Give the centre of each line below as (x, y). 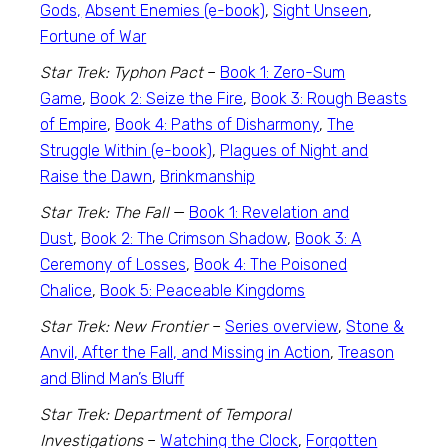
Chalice (66, 290)
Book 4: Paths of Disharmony (217, 124)
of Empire (74, 124)
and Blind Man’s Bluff (112, 378)
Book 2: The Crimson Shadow (184, 238)
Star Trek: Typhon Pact (122, 72)
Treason (366, 352)
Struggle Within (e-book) (126, 150)
